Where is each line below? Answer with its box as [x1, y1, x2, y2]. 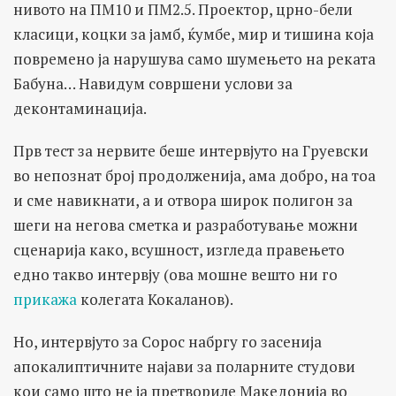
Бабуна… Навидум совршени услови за [13, 72, 293, 94]
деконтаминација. [13, 97, 147, 118]
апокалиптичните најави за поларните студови [13, 355, 355, 377]
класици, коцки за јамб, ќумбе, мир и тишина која [13, 23, 374, 44]
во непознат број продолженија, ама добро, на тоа [13, 164, 376, 186]
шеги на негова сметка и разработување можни [13, 214, 358, 235]
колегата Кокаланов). [77, 288, 233, 309]
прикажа [13, 288, 77, 309]
